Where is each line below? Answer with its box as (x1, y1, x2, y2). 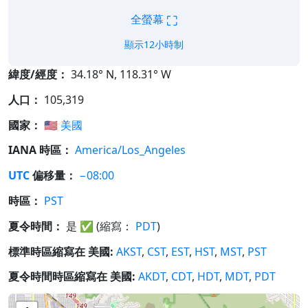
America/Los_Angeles (75, 142, 186, 158)
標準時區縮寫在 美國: (8, 243, 113, 259)
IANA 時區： (8, 142, 72, 158)
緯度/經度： (8, 67, 68, 82)
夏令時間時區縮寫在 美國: (8, 269, 135, 285)
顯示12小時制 (124, 38, 184, 51)
